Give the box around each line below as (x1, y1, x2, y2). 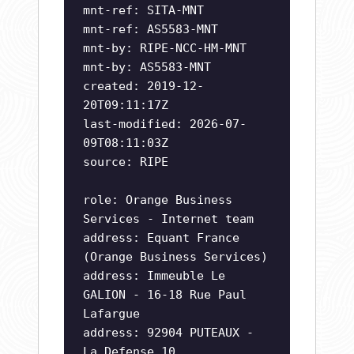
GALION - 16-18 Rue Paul (83, 288, 247, 303)
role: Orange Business (83, 193, 232, 208)
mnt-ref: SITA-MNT (83, 3, 204, 18)
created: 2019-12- (83, 79, 204, 94)
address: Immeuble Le (83, 269, 225, 284)
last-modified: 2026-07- (83, 117, 247, 132)
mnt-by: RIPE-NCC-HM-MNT (83, 41, 247, 56)
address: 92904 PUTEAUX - (83, 326, 254, 341)
